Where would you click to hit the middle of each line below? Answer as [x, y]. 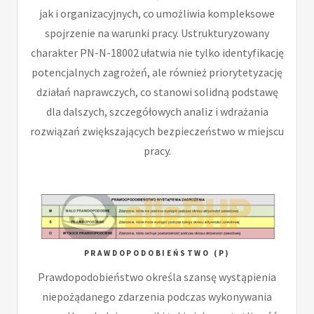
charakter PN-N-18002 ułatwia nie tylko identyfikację [157, 53]
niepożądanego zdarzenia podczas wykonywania [157, 297]
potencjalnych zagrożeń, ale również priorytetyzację [157, 73]
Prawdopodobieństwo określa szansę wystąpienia [157, 277]
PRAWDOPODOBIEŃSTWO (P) [157, 253]
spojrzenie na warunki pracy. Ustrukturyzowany [157, 33]
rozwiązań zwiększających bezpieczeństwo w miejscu [157, 131]
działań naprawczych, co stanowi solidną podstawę [157, 92]
